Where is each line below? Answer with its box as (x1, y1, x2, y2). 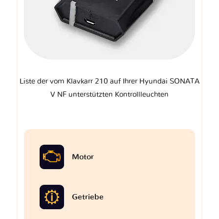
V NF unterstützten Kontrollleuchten (50, 90, 169, 98)
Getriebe (72, 193, 104, 201)
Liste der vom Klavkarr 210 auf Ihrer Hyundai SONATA (20, 77, 199, 85)
